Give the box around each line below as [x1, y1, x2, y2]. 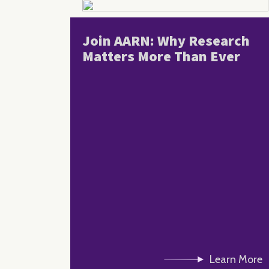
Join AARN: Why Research [82, 30, 250, 52]
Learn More [210, 252, 262, 266]
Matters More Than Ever [82, 46, 240, 67]
